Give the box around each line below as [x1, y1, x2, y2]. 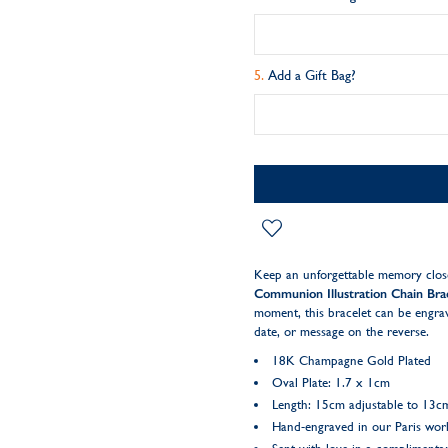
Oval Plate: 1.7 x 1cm [271, 375, 390, 390]
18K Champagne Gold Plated [271, 353, 431, 368]
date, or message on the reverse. [253, 324, 429, 339]
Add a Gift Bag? [267, 67, 356, 83]
